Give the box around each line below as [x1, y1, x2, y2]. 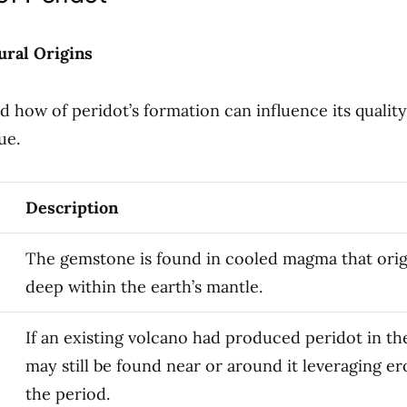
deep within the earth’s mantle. [25, 276, 263, 297]
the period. [25, 383, 110, 404]
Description [25, 197, 118, 218]
